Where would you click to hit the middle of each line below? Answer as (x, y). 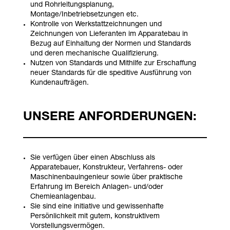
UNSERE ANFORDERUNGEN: (110, 117)
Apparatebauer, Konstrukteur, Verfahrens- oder (106, 168)
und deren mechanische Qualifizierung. (94, 54)
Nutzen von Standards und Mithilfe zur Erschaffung (113, 63)
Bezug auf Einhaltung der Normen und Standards (110, 44)
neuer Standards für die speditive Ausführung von (111, 73)
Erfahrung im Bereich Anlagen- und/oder (97, 187)
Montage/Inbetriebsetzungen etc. (84, 15)
